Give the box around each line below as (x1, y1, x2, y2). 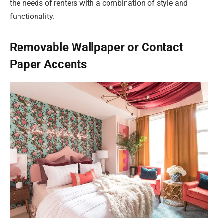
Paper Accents (10, 57, 87, 71)
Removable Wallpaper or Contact (10, 40, 183, 54)
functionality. (10, 12, 54, 21)
